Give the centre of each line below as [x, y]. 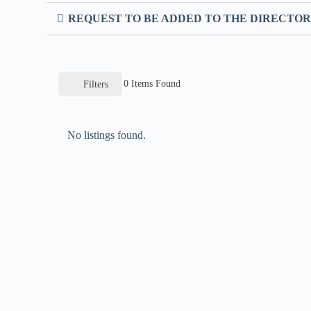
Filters [96, 84]
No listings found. [107, 135]
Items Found [155, 84]
